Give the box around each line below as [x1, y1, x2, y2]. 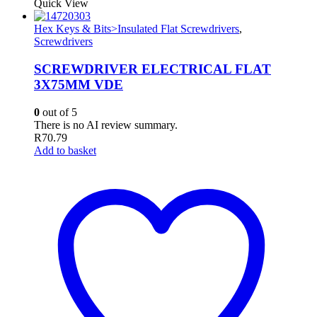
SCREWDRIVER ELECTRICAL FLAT [34, 61, 271, 76]
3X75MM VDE [34, 76, 123, 92]
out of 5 [40, 105, 77, 118]
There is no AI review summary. [34, 118, 178, 131]
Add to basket [34, 144, 96, 156]
